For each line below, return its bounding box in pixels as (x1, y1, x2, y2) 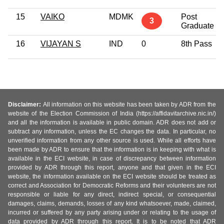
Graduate (181, 21, 214, 30)
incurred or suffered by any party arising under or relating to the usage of (8, 209, 216, 216)
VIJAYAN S (40, 39, 81, 48)
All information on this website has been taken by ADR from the (42, 101, 216, 108)
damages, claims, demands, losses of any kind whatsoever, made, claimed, (8, 200, 216, 207)
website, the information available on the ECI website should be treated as (8, 173, 216, 180)
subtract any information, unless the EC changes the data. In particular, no (8, 128, 216, 135)
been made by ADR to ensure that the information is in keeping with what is (8, 146, 216, 153)
